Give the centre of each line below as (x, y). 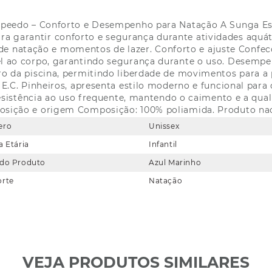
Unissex (164, 126)
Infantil (163, 144)
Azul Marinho (175, 162)
